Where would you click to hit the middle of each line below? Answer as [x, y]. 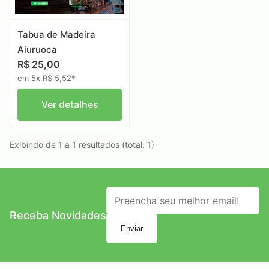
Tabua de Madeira [56, 35]
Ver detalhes [70, 105]
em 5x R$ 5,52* [47, 78]
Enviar [132, 228]
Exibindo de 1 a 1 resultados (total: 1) [82, 145]
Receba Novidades [58, 215]
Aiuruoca [37, 50]
